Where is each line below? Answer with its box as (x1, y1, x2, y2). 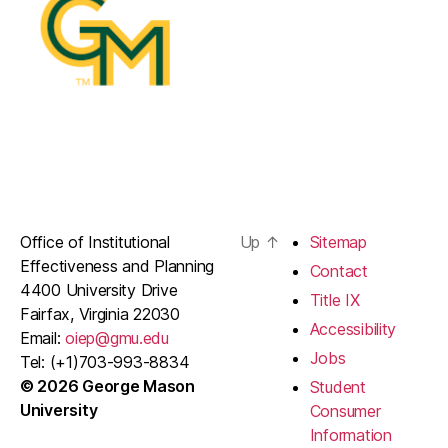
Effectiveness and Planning (20, 255, 214, 276)
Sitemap (309, 231, 367, 252)
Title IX (309, 289, 360, 310)
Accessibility (309, 318, 397, 339)
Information (309, 424, 392, 445)
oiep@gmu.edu (65, 327, 169, 348)
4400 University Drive (20, 279, 178, 300)
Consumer (309, 400, 381, 421)
